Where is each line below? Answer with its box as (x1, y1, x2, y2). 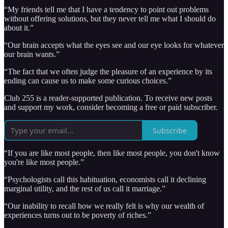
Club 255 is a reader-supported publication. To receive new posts (4, 94, 212, 103)
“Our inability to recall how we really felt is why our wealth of (4, 202, 204, 211)
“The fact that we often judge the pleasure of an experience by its (4, 67, 212, 76)
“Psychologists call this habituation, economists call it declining (4, 175, 206, 184)
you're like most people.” (4, 158, 84, 167)
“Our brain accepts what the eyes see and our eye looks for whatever (4, 41, 224, 50)
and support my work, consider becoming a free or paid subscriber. (4, 103, 218, 112)
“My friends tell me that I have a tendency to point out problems (4, 5, 209, 14)
